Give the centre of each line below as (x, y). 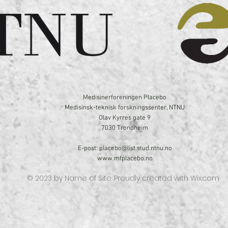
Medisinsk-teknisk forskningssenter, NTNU (125, 108)
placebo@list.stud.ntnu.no (135, 149)
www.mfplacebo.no (125, 159)
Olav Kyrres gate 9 (125, 118)
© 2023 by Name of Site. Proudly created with (109, 178)
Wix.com (205, 178)
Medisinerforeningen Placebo (125, 98)
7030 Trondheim (125, 128)
